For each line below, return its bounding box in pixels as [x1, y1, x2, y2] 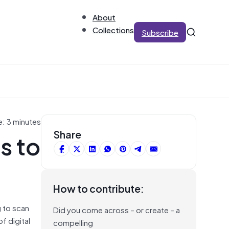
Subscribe [142, 26, 178, 38]
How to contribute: [53, 180, 144, 196]
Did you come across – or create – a [53, 203, 180, 216]
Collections [93, 23, 134, 36]
